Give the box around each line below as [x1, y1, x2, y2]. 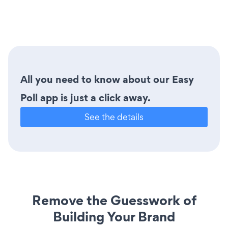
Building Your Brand [53, 207, 175, 226]
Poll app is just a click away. [20, 90, 151, 105]
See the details [84, 110, 144, 123]
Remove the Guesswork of [32, 190, 196, 210]
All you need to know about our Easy [20, 72, 194, 87]
